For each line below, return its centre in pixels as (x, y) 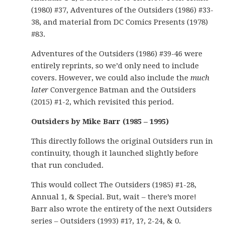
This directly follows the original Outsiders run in (122, 141)
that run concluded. (68, 165)
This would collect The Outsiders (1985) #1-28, (114, 185)
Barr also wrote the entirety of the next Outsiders (122, 209)
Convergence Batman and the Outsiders (122, 90)
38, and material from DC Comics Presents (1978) (120, 22)
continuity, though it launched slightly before (115, 153)
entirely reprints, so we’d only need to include (115, 66)
